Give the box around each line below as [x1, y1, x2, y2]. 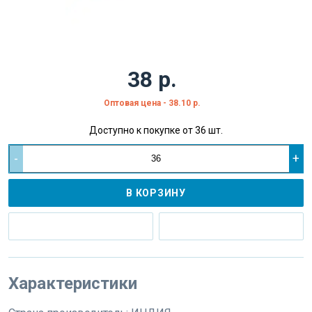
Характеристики [8, 273, 137, 293]
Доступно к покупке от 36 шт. [89, 124, 223, 136]
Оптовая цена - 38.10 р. [103, 97, 201, 108]
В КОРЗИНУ [126, 187, 186, 198]
